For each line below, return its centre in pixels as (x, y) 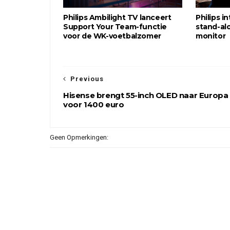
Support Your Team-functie (115, 27)
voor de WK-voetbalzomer (112, 36)
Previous (87, 79)
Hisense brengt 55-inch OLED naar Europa (146, 95)
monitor (211, 36)
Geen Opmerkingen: (79, 137)
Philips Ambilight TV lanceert (117, 17)
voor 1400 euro (94, 104)
